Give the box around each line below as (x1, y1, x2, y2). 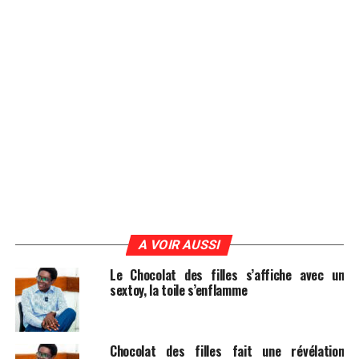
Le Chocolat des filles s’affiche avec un (109, 265, 345, 285)
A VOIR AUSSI (137, 237, 223, 253)
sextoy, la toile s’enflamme (109, 280, 248, 301)
